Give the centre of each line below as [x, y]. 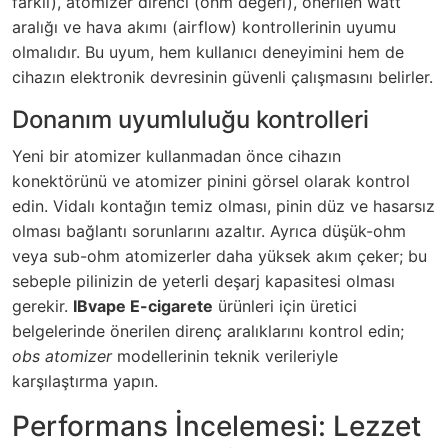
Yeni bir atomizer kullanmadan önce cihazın [176, 155]
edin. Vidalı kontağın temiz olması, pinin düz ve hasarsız [223, 205]
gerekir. [42, 305]
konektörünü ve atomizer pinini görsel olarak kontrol [211, 180]
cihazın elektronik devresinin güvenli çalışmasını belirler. [222, 76]
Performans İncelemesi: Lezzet [216, 425]
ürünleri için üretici [285, 305]
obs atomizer [62, 355]
